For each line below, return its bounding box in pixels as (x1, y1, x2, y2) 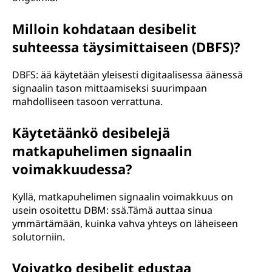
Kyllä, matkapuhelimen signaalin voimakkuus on (12, 190, 233, 203)
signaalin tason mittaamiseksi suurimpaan (12, 81, 207, 95)
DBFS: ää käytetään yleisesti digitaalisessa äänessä (12, 68, 243, 81)
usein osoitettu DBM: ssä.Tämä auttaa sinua (12, 203, 212, 217)
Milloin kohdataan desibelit (12, 19, 197, 38)
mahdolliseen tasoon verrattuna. (12, 95, 163, 108)
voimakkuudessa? (12, 160, 132, 178)
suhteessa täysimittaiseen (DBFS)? (12, 38, 240, 56)
